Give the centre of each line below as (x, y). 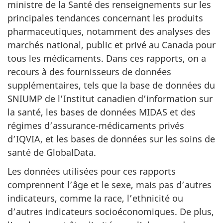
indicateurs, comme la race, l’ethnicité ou (95, 198)
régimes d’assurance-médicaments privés (96, 125)
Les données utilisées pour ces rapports (92, 171)
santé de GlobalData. (52, 152)
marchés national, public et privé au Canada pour (111, 45)
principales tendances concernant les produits (105, 18)
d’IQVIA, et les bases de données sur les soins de (111, 139)
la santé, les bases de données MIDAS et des (102, 112)
